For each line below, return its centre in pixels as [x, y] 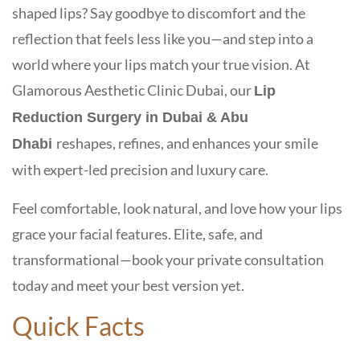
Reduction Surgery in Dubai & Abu [130, 117]
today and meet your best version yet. [128, 285]
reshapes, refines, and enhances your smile [187, 143]
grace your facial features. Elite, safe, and [137, 233]
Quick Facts [78, 325]
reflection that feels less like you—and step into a [163, 38]
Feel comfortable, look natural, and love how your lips [177, 208]
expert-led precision [106, 169]
